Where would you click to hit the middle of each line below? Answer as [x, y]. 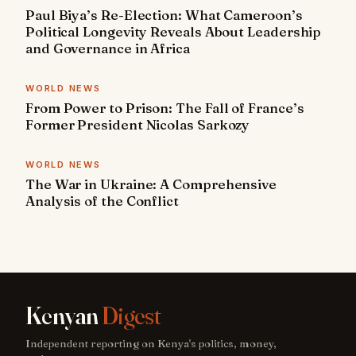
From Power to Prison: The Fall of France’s [165, 108]
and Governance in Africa [108, 48]
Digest [131, 316]
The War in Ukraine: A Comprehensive [151, 184]
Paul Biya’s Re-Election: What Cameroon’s [164, 15]
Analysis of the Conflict [102, 201]
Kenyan [64, 316]
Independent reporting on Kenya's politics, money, [151, 344]
